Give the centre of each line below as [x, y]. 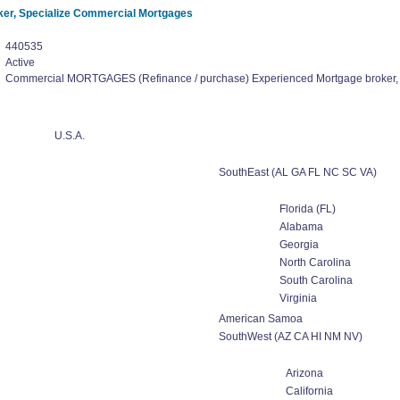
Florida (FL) [307, 209]
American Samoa [260, 319]
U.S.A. [69, 136]
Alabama [301, 227]
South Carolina [316, 280]
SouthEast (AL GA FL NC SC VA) [297, 172]
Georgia [299, 245]
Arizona [304, 373]
